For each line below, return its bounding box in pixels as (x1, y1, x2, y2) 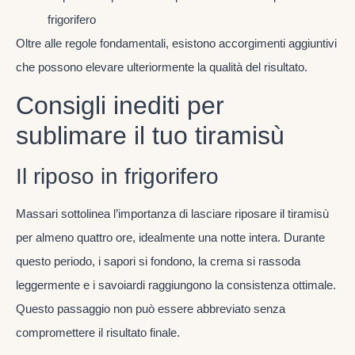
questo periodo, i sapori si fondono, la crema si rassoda (16, 254, 300, 269)
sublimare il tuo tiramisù (16, 121, 284, 151)
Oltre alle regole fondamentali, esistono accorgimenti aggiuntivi (16, 36, 337, 50)
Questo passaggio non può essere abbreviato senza (16, 302, 285, 316)
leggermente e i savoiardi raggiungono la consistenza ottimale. (16, 278, 336, 292)
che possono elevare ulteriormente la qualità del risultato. (16, 59, 307, 74)
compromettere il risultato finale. (16, 326, 180, 340)
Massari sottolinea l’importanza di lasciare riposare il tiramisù (16, 207, 329, 221)
